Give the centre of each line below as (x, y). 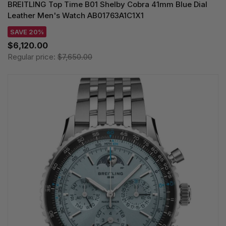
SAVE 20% (27, 32)
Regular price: (33, 57)
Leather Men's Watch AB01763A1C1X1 (76, 16)
